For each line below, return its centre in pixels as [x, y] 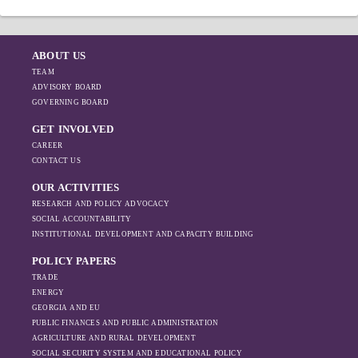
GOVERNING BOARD [70, 102]
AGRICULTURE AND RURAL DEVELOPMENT [114, 338]
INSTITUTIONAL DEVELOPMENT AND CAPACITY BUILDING [143, 234]
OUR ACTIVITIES [76, 187]
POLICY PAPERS [74, 261]
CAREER [48, 145]
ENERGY [48, 292]
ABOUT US [59, 56]
